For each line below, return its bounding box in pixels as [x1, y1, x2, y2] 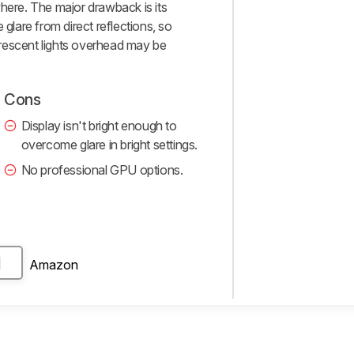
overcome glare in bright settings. [21, 137, 198, 153]
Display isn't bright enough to [21, 118, 177, 134]
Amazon [29, 256, 78, 273]
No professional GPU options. [21, 162, 183, 179]
